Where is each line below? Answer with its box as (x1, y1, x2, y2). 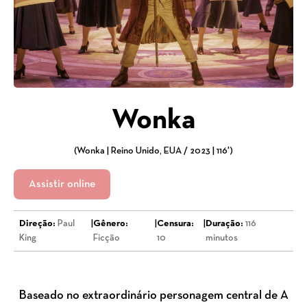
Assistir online (29, 180, 95, 190)
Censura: (157, 219, 195, 229)
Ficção (93, 234, 121, 243)
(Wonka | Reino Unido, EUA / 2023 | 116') (74, 147, 233, 156)
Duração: (206, 219, 244, 229)
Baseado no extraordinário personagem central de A (19, 290, 288, 302)
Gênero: (93, 219, 129, 229)
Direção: (19, 219, 56, 229)
